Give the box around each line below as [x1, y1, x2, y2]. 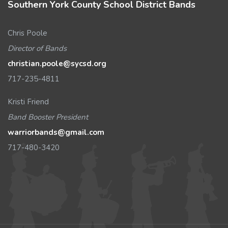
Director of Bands [8, 43, 67, 53]
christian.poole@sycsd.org [8, 59, 106, 69]
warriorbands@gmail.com [8, 127, 104, 137]
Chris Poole [8, 28, 47, 38]
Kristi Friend [8, 97, 49, 107]
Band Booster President [8, 112, 88, 122]
